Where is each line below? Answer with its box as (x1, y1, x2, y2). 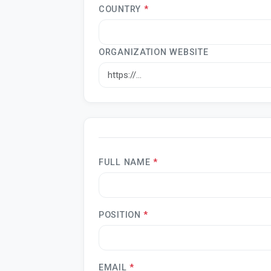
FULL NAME (99, 157, 154, 168)
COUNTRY (99, 4, 144, 15)
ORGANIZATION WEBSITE (99, 47, 209, 57)
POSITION (99, 209, 144, 220)
